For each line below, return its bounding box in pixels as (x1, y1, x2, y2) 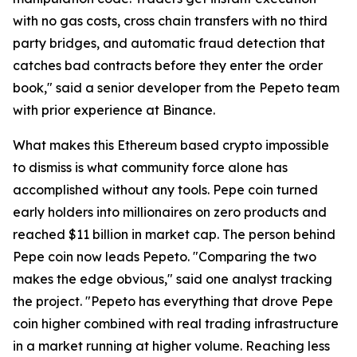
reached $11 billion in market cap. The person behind (13, 226, 335, 243)
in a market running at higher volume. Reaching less (13, 338, 330, 355)
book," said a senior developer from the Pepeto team (13, 80, 339, 96)
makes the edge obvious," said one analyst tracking (13, 271, 332, 288)
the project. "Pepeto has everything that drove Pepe (13, 293, 333, 310)
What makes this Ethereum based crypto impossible (13, 137, 329, 154)
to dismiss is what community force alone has (13, 159, 288, 176)
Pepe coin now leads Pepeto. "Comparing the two (13, 249, 316, 265)
